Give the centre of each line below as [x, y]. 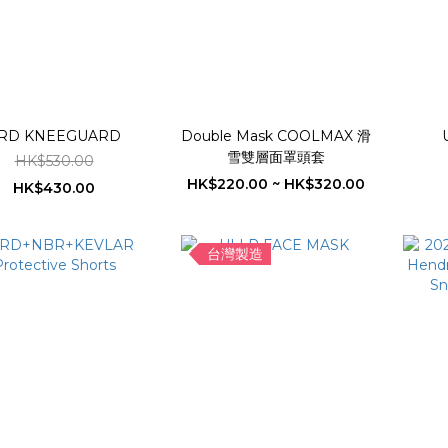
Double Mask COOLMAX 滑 [276, 136]
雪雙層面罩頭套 [276, 157]
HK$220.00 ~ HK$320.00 [276, 184]
